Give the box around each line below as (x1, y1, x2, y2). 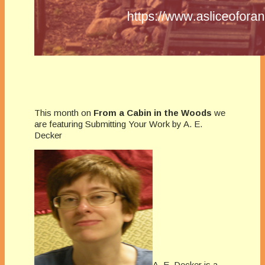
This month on (34, 108, 93, 118)
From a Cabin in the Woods (93, 108, 212, 118)
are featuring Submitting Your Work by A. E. (34, 119, 202, 130)
